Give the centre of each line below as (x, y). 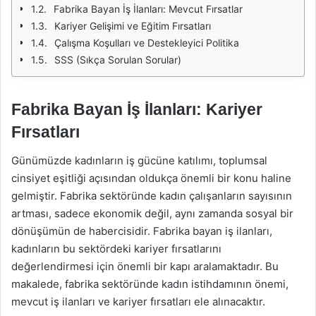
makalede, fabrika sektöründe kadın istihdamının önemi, (150, 284)
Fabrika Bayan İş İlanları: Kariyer (137, 109)
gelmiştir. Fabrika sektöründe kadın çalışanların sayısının (152, 195)
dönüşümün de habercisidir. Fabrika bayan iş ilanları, (142, 231)
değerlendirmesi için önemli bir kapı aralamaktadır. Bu (145, 266)
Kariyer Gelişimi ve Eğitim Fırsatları (133, 26)
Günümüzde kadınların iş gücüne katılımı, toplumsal (139, 160)
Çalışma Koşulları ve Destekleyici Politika (147, 43)
